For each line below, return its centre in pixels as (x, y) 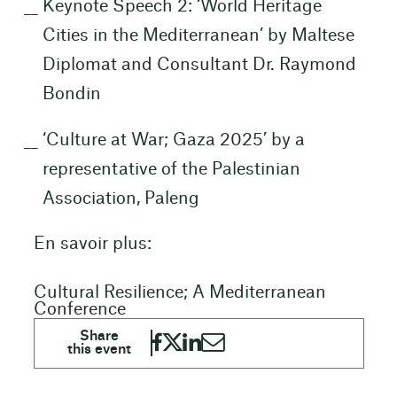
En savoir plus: (92, 245)
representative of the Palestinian (171, 169)
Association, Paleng (121, 198)
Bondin (71, 94)
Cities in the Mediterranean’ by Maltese (198, 35)
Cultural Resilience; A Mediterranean (179, 292)
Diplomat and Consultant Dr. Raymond (199, 65)
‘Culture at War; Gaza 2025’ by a (173, 140)
